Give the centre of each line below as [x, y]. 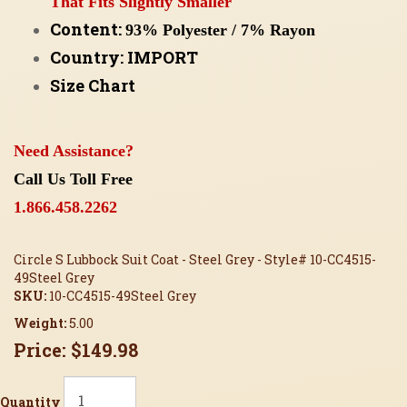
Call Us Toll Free [73, 179]
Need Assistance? [74, 150]
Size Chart [93, 85]
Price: [40, 349]
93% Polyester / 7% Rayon [220, 30]
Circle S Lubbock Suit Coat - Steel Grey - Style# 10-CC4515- [195, 259]
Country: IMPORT [124, 57]
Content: [88, 29]
